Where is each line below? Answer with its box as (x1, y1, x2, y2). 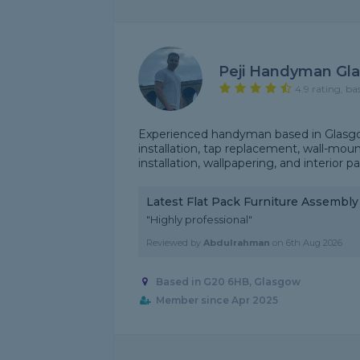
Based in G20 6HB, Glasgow (155, 276, 301, 288)
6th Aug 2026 (286, 237, 342, 248)
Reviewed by (146, 237, 203, 248)
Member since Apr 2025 (155, 294, 278, 307)
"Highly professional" (146, 213, 252, 226)
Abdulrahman (203, 237, 270, 248)
